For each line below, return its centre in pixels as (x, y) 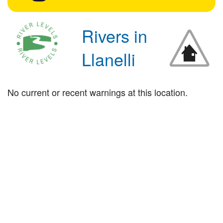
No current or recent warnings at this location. (98, 92)
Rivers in (115, 35)
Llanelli (109, 59)
